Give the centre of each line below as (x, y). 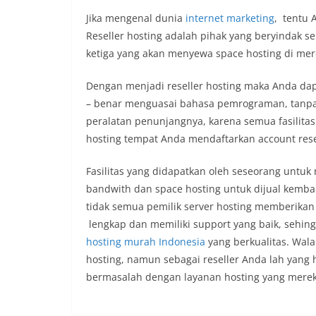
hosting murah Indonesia (146, 242)
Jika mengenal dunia (136, 18)
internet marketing (230, 18)
